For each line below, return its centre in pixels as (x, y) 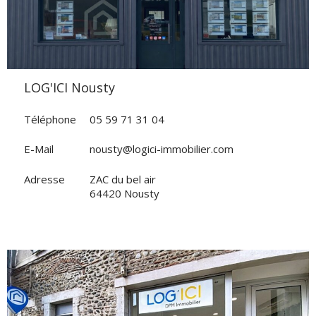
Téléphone (50, 119)
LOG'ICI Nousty (73, 87)
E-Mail (39, 149)
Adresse (44, 179)
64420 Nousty (124, 193)
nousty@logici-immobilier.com (162, 149)
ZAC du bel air (123, 179)
